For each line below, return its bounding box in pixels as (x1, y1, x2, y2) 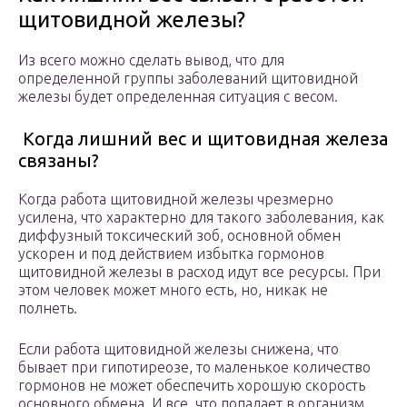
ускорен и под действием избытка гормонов (18, 245, 324, 263)
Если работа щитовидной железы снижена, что (18, 341, 339, 358)
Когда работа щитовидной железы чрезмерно (18, 191, 333, 208)
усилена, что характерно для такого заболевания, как (18, 209, 384, 226)
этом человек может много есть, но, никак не (18, 282, 328, 299)
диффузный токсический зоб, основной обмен (18, 227, 341, 244)
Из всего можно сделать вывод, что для (18, 52, 284, 69)
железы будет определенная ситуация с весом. (18, 88, 338, 105)
